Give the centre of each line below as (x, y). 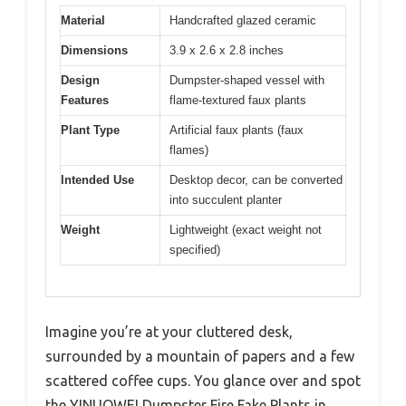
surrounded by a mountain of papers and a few (200, 357)
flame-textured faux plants (238, 100)
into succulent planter (226, 199)
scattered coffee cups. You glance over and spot (203, 381)
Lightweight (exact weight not (246, 229)
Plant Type (90, 130)
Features (85, 100)
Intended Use (97, 179)
